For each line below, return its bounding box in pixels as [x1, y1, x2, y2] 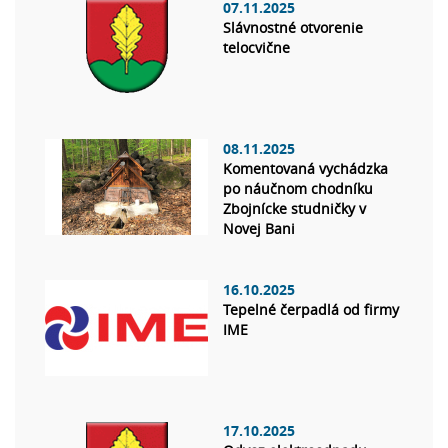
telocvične [223, 38, 290, 58]
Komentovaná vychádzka [223, 159, 388, 179]
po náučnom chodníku [223, 179, 373, 199]
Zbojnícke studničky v [223, 199, 366, 219]
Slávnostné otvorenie [223, 18, 363, 38]
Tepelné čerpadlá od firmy [223, 300, 399, 320]
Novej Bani [223, 219, 295, 239]
